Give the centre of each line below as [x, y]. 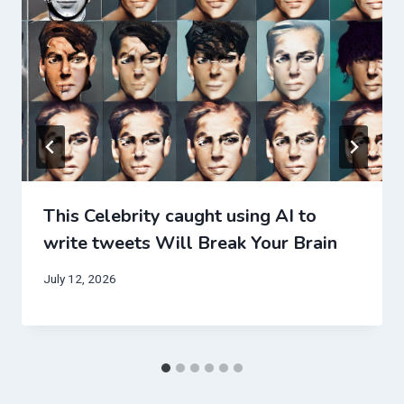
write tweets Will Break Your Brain [190, 243]
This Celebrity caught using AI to [180, 216]
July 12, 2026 [80, 278]
